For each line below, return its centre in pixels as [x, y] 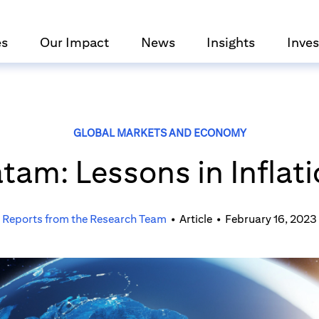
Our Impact [75, 42]
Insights [231, 42]
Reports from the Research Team [84, 219]
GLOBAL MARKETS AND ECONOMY [159, 133]
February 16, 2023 [271, 219]
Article [196, 219]
